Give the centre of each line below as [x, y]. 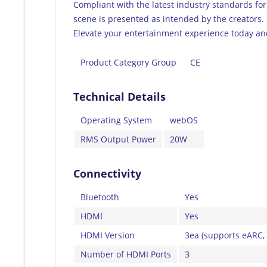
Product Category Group [128, 62]
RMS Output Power [118, 139]
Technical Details [119, 96]
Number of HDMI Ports [126, 254]
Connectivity [107, 173]
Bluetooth [100, 197]
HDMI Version [108, 235]
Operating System [116, 120]
